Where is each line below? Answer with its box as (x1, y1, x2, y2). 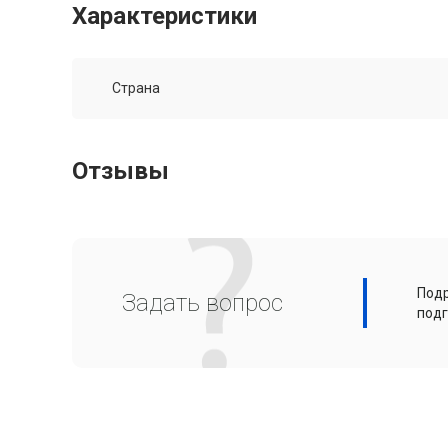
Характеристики (72, 2, 257, 31)
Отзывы (72, 157, 169, 186)
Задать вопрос (122, 289, 283, 318)
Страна (112, 80, 160, 97)
